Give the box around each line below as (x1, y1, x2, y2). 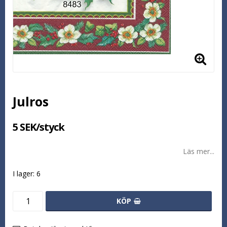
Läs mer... (183, 146, 214, 156)
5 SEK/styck (13, 120, 64, 134)
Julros (13, 92, 49, 110)
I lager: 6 (13, 168, 41, 178)
